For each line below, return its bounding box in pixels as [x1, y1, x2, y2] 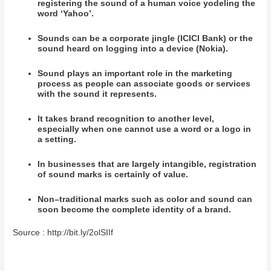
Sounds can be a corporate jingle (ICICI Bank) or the [38, 34, 253, 44]
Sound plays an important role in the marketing [38, 69, 233, 79]
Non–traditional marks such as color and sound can [38, 195, 253, 204]
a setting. [38, 135, 77, 145]
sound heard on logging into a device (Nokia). [38, 44, 229, 54]
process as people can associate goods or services [38, 79, 251, 89]
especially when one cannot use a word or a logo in [38, 125, 252, 134]
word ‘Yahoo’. [38, 9, 97, 19]
